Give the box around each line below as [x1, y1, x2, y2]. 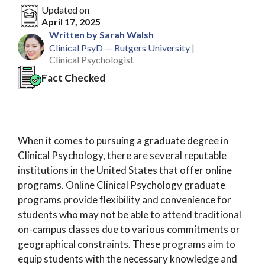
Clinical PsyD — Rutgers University [49, 42, 190, 53]
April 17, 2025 [41, 16, 101, 27]
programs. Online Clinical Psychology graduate [18, 179, 225, 191]
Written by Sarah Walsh [49, 29, 154, 40]
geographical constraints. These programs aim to [18, 238, 235, 250]
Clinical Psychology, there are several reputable [18, 149, 227, 161]
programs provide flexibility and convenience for [18, 193, 231, 206]
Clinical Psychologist [49, 54, 134, 65]
